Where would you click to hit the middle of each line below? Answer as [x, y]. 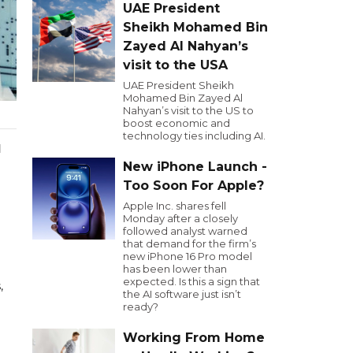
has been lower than [175, 269]
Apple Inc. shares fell [175, 206]
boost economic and [176, 123]
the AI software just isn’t [182, 294]
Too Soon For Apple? [193, 186]
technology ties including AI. [194, 136]
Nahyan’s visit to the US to [188, 110]
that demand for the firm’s [190, 243]
